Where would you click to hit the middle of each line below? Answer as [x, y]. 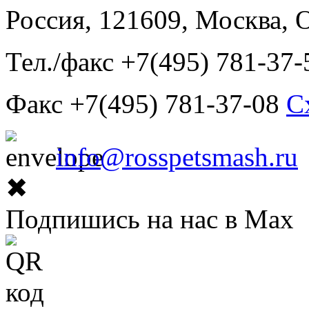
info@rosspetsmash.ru [177, 157]
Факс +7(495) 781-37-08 [146, 103]
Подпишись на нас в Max [150, 219]
